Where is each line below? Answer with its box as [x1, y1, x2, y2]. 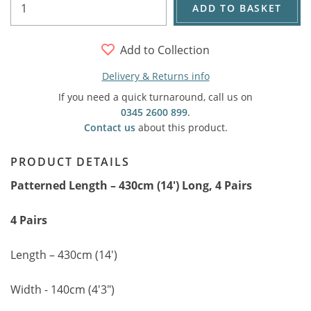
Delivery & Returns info [101, 69, 210, 83]
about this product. [135, 121, 228, 134]
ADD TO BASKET [192, 1, 282, 15]
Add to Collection [120, 42, 210, 58]
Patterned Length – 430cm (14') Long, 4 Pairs [10, 178, 252, 193]
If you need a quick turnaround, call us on [58, 90, 253, 103]
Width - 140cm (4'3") [10, 282, 115, 297]
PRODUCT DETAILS [10, 154, 130, 169]
